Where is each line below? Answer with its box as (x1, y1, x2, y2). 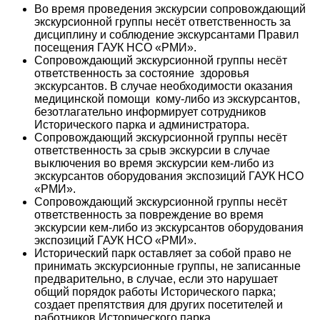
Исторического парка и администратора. (34, 118, 249, 131)
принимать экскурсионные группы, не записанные (34, 259, 301, 272)
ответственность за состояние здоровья (34, 66, 249, 79)
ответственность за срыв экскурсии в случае (34, 144, 270, 156)
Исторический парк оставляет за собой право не (34, 246, 291, 259)
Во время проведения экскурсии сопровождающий (34, 2, 306, 15)
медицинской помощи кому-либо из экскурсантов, (34, 92, 300, 105)
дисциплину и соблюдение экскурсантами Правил (34, 28, 299, 41)
